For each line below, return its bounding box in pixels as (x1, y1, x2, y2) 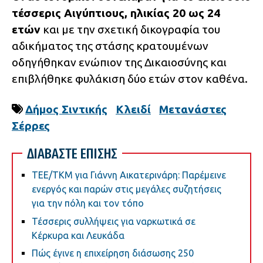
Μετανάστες (159, 103, 227, 116)
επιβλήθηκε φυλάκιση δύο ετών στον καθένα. (12, 72, 248, 86)
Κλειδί (116, 103, 151, 116)
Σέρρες (12, 119, 50, 133)
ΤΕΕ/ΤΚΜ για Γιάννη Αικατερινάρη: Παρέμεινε (32, 170, 226, 181)
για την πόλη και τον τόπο (32, 198, 144, 209)
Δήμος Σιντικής (25, 103, 107, 116)
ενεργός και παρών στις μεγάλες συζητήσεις (32, 184, 221, 195)
